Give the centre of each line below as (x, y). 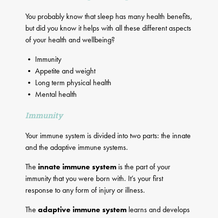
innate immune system (77, 167)
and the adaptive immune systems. (77, 147)
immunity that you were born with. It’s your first (94, 179)
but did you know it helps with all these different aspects (109, 28)
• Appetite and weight (61, 71)
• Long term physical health (69, 83)
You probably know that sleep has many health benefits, (109, 17)
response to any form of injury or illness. (85, 190)
